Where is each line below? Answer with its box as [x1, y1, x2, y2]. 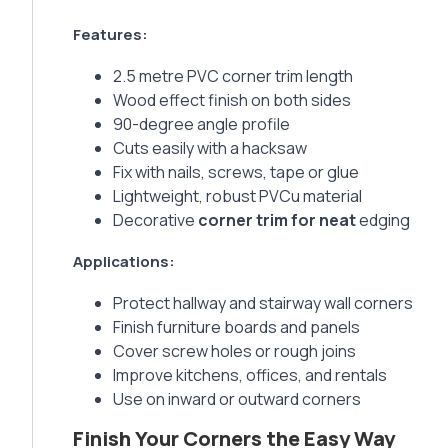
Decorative [113, 209, 195, 232]
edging [359, 209, 410, 232]
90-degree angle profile [113, 113, 290, 136]
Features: [73, 24, 148, 46]
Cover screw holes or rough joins [113, 340, 356, 363]
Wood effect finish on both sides [113, 89, 351, 112]
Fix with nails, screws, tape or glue [113, 161, 359, 184]
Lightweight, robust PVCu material [113, 185, 362, 208]
